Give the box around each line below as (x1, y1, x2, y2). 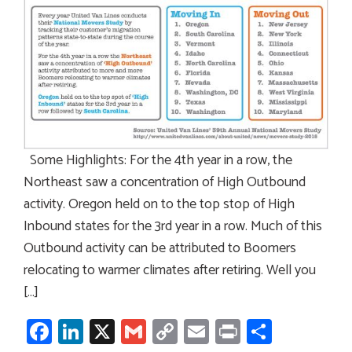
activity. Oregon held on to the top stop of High (24, 192, 295, 217)
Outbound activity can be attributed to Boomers (24, 236, 296, 261)
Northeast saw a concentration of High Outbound (24, 170, 306, 195)
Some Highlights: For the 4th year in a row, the (24, 148, 292, 173)
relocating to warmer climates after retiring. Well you (24, 258, 316, 283)
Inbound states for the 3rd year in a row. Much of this (24, 214, 322, 239)
